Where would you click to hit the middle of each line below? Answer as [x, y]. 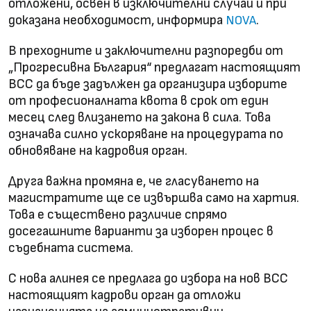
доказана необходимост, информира [117, 20]
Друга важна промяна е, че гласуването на [134, 181]
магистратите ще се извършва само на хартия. [154, 198]
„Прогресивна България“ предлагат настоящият [154, 67]
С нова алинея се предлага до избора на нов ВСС [148, 278]
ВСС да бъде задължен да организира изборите [148, 84]
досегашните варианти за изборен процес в [141, 231]
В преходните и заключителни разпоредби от [146, 51]
